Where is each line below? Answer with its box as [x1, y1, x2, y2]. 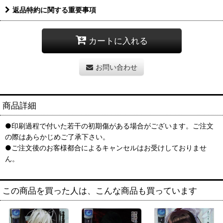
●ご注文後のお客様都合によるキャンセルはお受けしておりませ [5, 143, 207, 152]
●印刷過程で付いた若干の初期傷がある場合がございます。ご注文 [5, 121, 214, 130]
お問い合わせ [95, 62, 137, 71]
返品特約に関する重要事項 [12, 5, 96, 14]
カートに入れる [88, 35, 148, 46]
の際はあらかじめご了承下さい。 [5, 132, 110, 141]
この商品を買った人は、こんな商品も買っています [2, 185, 197, 196]
